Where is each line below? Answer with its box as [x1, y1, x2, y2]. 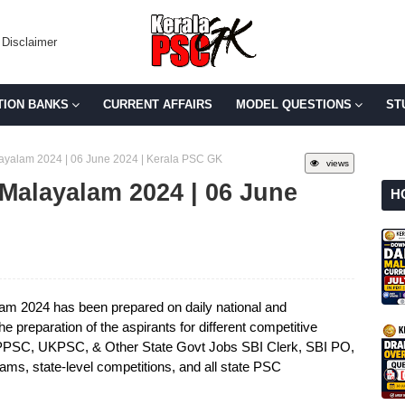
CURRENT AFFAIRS [103, 98, 212, 111]
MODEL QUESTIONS [236, 98, 352, 111]
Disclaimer [2, 34, 57, 49]
